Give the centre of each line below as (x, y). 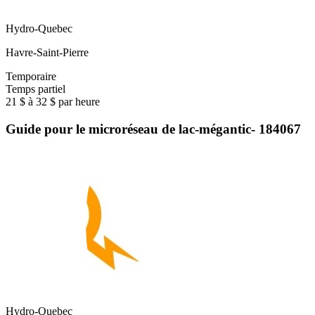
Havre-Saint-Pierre (47, 53)
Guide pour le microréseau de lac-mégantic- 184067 (153, 129)
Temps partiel (36, 89)
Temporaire (31, 77)
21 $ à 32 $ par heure (53, 102)
